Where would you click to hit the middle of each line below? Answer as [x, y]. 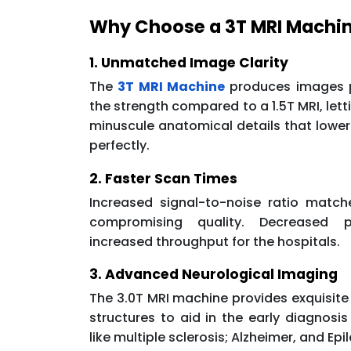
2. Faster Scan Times [163, 178]
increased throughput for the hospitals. [215, 241]
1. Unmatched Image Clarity [189, 62]
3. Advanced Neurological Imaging [213, 275]
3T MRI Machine [171, 86]
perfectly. [119, 145]
